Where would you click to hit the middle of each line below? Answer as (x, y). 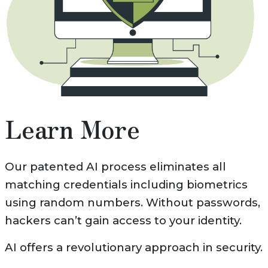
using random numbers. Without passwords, (132, 203)
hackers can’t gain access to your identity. (123, 221)
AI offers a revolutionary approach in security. (133, 248)
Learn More (72, 129)
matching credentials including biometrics (126, 185)
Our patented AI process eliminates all (115, 167)
